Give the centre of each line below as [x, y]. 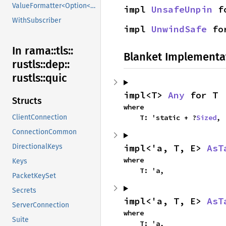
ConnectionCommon [44, 132]
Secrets [24, 191]
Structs [27, 101]
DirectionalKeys [37, 147]
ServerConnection [41, 205]
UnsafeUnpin [182, 9]
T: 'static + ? [168, 118]
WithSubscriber [37, 21]
